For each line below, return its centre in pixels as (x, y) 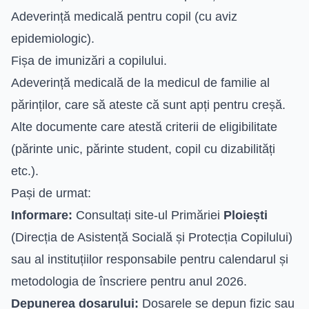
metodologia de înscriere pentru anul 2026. (129, 281)
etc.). (25, 171)
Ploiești (246, 215)
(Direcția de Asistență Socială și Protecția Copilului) (152, 237)
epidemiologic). (53, 38)
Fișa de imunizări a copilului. (89, 60)
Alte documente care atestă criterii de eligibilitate (144, 127)
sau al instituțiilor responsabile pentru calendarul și (150, 259)
